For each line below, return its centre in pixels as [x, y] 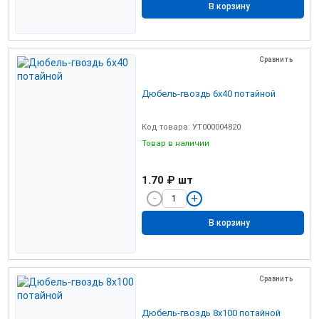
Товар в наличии [177, 143]
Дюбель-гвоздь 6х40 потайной [209, 93]
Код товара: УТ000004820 [191, 127]
